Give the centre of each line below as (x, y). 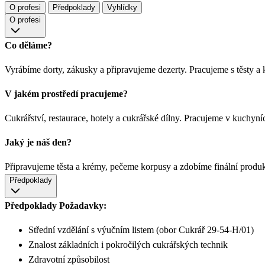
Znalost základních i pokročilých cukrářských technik (129, 245)
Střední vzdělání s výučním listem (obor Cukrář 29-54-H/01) (142, 230)
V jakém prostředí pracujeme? (66, 94)
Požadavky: (83, 206)
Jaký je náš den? (38, 143)
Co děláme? (28, 46)
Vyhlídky (122, 8)
